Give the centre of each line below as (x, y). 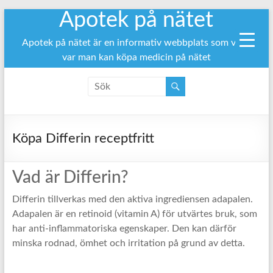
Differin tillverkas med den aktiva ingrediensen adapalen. (132, 199)
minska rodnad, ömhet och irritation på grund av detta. (128, 243)
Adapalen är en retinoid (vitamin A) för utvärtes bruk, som (134, 214)
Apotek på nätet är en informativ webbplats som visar (136, 43)
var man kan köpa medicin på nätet (136, 57)
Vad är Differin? (70, 177)
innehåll (20, 39)
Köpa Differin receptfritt (83, 138)
